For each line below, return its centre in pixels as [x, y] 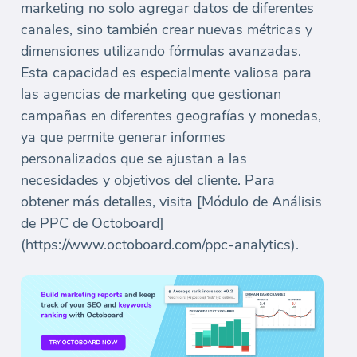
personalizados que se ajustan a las [134, 159]
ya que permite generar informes [123, 137]
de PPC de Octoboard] [92, 224]
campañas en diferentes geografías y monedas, [171, 116]
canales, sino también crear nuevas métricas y [167, 30]
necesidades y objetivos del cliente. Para [148, 180]
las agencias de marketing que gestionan [151, 94]
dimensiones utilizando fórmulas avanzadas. [161, 51]
